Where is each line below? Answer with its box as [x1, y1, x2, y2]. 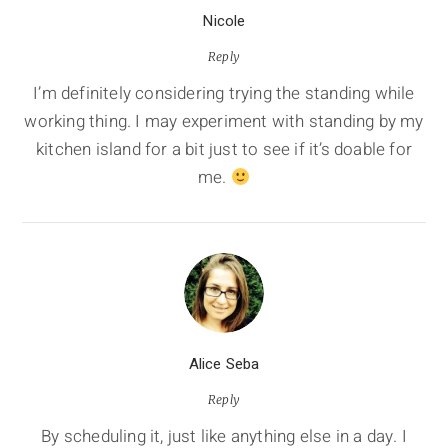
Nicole [202, 10, 246, 33]
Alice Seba [188, 353, 260, 376]
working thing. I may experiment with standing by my [24, 109, 424, 135]
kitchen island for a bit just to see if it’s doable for [35, 137, 412, 163]
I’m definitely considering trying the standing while [33, 81, 415, 107]
